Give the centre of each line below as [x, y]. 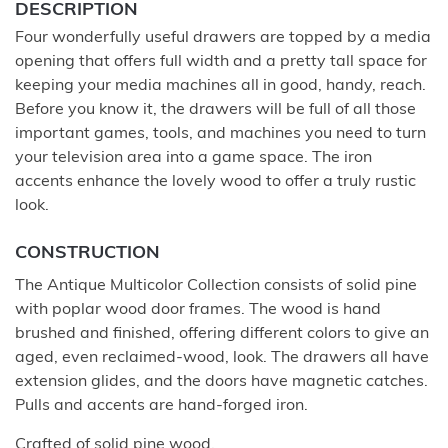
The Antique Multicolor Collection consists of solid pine [216, 285]
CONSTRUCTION [87, 253]
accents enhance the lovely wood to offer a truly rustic [215, 181]
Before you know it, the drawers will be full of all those [215, 109]
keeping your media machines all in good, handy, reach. [220, 85]
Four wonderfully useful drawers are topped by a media [223, 37]
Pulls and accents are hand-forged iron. [161, 405]
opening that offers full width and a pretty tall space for [221, 61]
